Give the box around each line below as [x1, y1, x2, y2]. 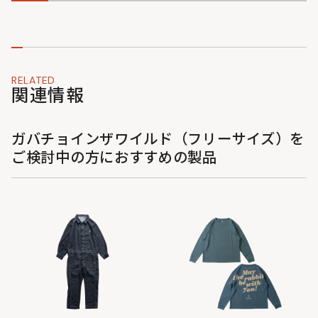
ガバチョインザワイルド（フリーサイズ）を [11, 130, 305, 149]
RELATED [11, 74, 55, 87]
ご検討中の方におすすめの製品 [11, 148, 217, 168]
